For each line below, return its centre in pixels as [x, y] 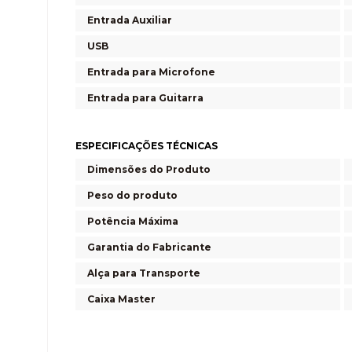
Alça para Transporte [144, 273]
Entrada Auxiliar [130, 20]
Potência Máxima [133, 221]
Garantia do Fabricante [149, 247]
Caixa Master [121, 299]
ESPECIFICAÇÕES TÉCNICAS [147, 145]
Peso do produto [132, 195]
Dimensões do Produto [149, 169]
